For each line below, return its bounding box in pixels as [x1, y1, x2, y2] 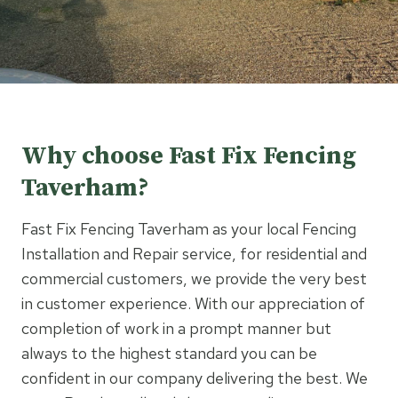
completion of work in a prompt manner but [21, 318, 331, 338]
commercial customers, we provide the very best [21, 268, 367, 289]
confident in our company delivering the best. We [21, 368, 368, 388]
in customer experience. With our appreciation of [21, 293, 365, 314]
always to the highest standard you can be [21, 343, 317, 363]
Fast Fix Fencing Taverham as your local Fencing [21, 219, 356, 239]
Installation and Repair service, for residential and [21, 243, 367, 264]
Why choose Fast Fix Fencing [21, 140, 356, 171]
